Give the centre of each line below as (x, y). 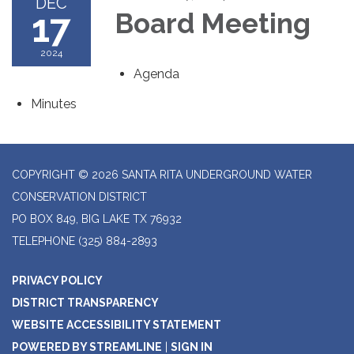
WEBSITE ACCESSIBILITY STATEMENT (117, 324)
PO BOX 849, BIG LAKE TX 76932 (97, 218)
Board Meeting (213, 23)
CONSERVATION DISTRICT (79, 196)
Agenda (156, 73)
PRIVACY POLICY (57, 280)
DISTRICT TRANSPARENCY (85, 302)
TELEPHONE (43, 241)
